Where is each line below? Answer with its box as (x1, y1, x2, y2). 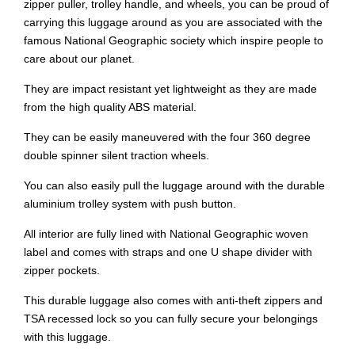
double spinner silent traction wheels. (24, 149, 209, 162)
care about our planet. (24, 52, 138, 65)
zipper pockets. (24, 264, 100, 277)
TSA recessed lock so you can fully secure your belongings (24, 312, 318, 325)
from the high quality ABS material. (24, 101, 197, 113)
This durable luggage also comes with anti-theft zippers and (24, 294, 323, 307)
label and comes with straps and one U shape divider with (24, 246, 312, 258)
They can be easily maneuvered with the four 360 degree (24, 131, 311, 143)
